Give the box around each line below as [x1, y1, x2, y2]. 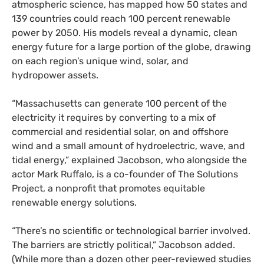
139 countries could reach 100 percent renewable [12, 12, 230, 24]
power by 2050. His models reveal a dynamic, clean [12, 27, 237, 38]
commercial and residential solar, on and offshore [12, 126, 229, 137]
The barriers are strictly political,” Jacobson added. [12, 239, 235, 250]
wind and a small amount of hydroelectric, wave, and [12, 140, 245, 151]
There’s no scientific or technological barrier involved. [15, 225, 250, 236]
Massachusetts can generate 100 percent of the [15, 97, 227, 109]
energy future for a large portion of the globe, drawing [12, 41, 251, 52]
